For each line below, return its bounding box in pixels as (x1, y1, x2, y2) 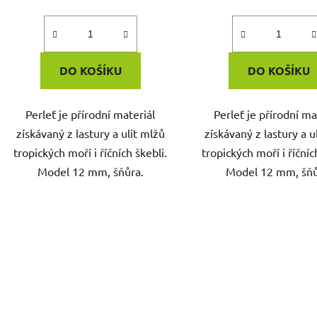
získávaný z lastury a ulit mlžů (16, 125, 165, 140)
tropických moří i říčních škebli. (13, 144, 168, 159)
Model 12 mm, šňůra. (37, 163, 144, 178)
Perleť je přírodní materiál (25, 106, 156, 121)
